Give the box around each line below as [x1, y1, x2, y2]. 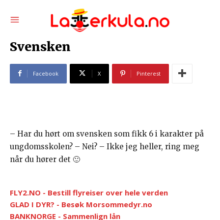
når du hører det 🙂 [10, 154, 80, 164]
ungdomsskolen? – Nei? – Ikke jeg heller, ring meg [10, 141, 199, 151]
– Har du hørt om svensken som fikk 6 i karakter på [10, 129, 204, 138]
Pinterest [137, 69, 161, 77]
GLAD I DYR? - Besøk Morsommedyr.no [10, 199, 152, 209]
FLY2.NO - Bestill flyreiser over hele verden [10, 187, 168, 197]
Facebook [33, 69, 58, 77]
